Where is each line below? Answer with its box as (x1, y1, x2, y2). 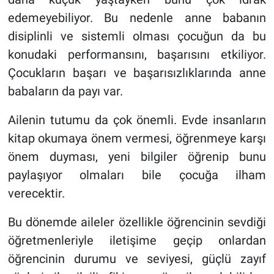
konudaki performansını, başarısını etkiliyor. (7, 46, 267, 62)
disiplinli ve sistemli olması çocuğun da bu (7, 28, 267, 43)
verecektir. (7, 185, 65, 201)
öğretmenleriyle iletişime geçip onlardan (7, 232, 267, 248)
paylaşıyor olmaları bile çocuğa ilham (7, 167, 267, 182)
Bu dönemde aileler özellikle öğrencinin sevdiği (7, 214, 267, 229)
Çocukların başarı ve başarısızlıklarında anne (7, 65, 267, 80)
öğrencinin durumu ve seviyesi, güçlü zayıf (7, 251, 267, 266)
